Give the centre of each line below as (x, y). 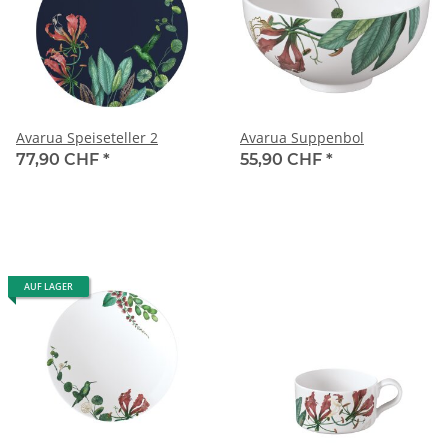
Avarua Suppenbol (302, 138)
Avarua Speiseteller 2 (87, 138)
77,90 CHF (59, 160)
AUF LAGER (48, 287)
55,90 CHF (283, 160)
